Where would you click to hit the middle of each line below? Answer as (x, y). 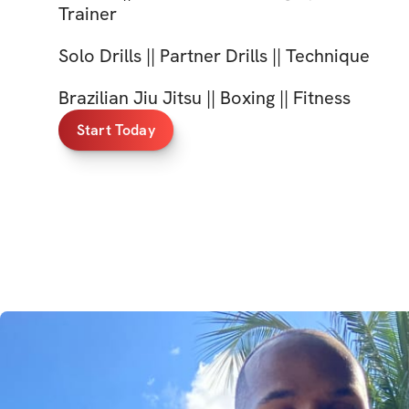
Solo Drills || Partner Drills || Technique (214, 56)
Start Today (116, 130)
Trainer (88, 14)
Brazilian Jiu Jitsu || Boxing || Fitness (204, 98)
